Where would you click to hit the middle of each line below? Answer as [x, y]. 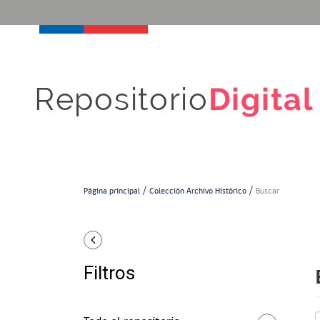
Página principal [112, 191]
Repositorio [121, 100]
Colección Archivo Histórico [198, 191]
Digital [261, 100]
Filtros [109, 272]
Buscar [267, 191]
